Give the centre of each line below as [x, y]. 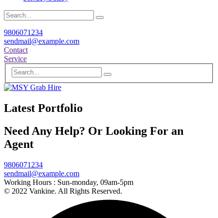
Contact [16, 50]
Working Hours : [31, 182]
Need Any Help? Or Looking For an [94, 131]
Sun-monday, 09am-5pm [95, 182]
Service [15, 59]
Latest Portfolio [43, 108]
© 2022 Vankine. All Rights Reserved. [63, 191]
